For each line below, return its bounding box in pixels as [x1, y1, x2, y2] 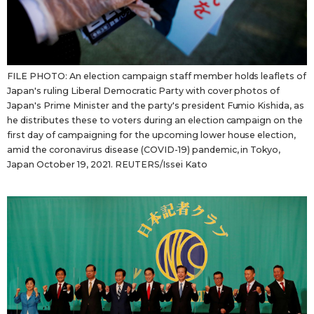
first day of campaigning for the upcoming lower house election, [7, 130, 296, 141]
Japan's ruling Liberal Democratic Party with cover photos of [7, 86, 280, 97]
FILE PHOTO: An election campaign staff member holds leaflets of [7, 71, 307, 82]
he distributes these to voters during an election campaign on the [7, 115, 303, 126]
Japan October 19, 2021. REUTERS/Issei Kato [7, 159, 207, 170]
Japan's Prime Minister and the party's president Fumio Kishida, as [7, 100, 305, 111]
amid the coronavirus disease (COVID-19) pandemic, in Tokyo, [7, 144, 281, 156]
